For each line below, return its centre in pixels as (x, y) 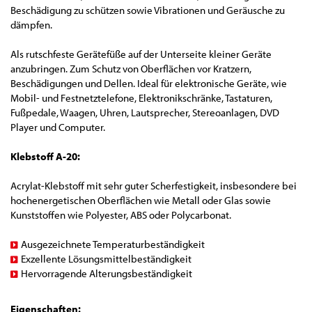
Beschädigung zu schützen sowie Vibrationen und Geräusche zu (148, 10)
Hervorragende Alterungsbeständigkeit (107, 274)
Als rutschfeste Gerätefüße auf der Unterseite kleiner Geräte (141, 54)
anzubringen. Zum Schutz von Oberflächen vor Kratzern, (131, 69)
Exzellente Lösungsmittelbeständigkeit (106, 259)
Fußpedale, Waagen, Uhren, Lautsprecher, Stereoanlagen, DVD (145, 113)
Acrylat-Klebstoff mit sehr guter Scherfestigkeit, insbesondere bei (154, 186)
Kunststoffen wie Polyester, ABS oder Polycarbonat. (121, 215)
